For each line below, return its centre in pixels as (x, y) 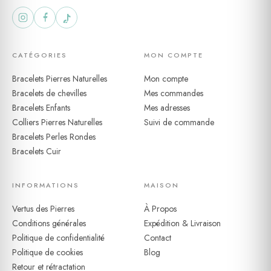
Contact (158, 238)
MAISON (162, 185)
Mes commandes (174, 93)
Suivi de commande (179, 122)
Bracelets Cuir (37, 152)
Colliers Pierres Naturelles (57, 122)
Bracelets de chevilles (49, 93)
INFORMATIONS (46, 185)
